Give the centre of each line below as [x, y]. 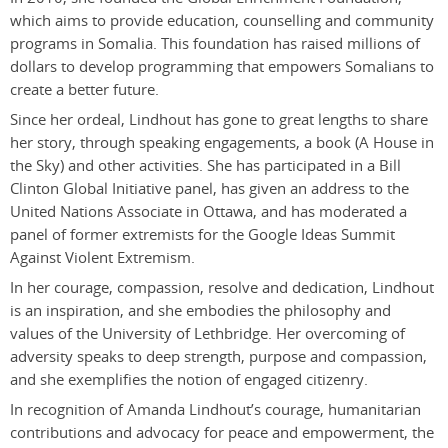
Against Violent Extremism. [102, 257]
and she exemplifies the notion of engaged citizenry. [189, 379]
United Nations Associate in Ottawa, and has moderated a [208, 211]
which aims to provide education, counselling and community [222, 20]
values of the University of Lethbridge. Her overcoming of [207, 333]
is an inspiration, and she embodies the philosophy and [200, 310]
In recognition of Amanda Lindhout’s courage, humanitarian [215, 409]
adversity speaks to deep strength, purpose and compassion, [218, 356]
